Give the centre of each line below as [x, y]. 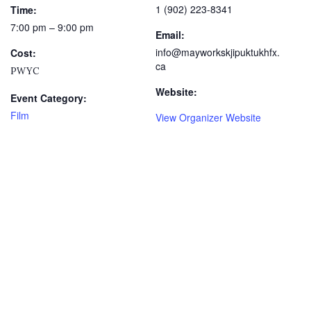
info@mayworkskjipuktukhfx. [218, 52]
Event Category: [49, 98]
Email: [170, 35]
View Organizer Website [208, 118]
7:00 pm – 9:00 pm [52, 27]
